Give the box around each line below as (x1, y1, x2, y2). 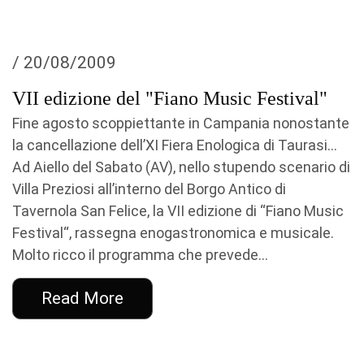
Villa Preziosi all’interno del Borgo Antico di (12, 180, 286, 197)
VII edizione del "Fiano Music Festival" (12, 88, 327, 109)
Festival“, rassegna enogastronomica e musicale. (12, 224, 334, 241)
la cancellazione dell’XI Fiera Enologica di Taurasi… (12, 136, 337, 154)
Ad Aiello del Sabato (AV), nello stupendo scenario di (12, 158, 350, 175)
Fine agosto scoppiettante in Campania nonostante (12, 115, 349, 132)
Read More (41, 288, 123, 308)
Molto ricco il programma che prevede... (12, 246, 268, 263)
